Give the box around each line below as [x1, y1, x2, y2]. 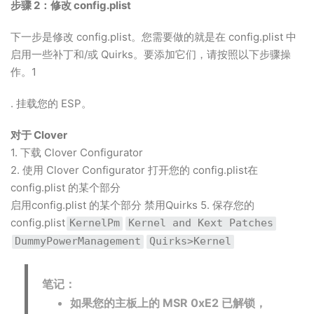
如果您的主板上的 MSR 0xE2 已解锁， [70, 296, 266, 310]
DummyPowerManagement [15, 235, 141, 247]
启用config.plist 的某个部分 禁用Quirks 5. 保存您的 [11, 198, 254, 212]
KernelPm [69, 217, 120, 229]
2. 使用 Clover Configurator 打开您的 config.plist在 [11, 163, 258, 177]
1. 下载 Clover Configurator [11, 146, 143, 159]
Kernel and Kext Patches [128, 217, 273, 229]
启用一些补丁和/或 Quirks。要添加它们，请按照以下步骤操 [11, 48, 291, 61]
